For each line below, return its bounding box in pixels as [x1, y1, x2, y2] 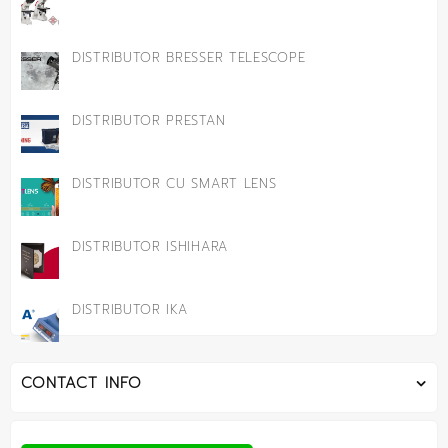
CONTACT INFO [21, 371, 142, 394]
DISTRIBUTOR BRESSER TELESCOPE [72, 47, 306, 67]
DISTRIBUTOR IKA [72, 299, 188, 319]
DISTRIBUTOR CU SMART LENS [72, 173, 277, 193]
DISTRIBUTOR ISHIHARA [72, 236, 228, 256]
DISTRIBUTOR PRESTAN [72, 110, 226, 130]
